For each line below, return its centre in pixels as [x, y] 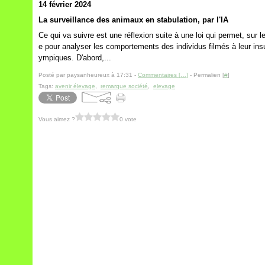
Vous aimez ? [57, 119]
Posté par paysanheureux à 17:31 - [88, 75]
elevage [164, 86]
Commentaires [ [159, 75]
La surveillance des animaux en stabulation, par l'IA [133, 20]
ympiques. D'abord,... [75, 58]
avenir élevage [75, 86]
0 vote [128, 119]
